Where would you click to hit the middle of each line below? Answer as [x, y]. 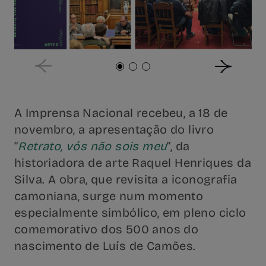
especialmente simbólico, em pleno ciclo [130, 213]
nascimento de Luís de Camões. [105, 246]
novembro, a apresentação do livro [114, 129]
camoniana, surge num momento [109, 196]
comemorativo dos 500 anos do [107, 229]
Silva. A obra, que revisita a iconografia [126, 179]
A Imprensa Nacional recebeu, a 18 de [121, 113]
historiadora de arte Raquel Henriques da [133, 163]
